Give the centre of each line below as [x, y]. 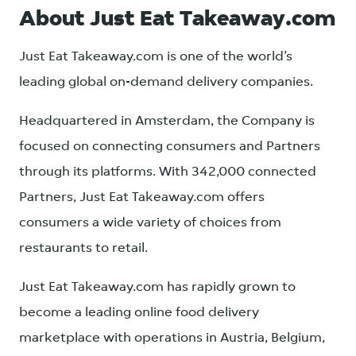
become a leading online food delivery [139, 313]
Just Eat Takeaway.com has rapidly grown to [157, 287]
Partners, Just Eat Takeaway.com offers [142, 197]
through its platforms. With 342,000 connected [168, 172]
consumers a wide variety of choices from [150, 223]
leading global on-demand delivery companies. [166, 82]
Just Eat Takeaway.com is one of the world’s [156, 57]
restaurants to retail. [83, 248]
